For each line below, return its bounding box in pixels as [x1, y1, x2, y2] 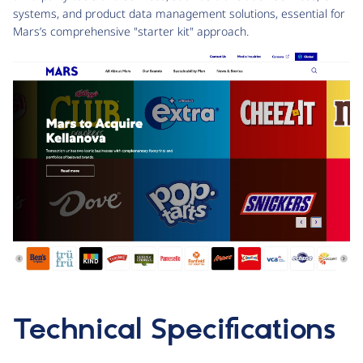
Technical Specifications [13, 313, 335, 349]
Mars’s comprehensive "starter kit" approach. [13, 23, 249, 40]
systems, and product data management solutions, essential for [13, 6, 345, 22]
